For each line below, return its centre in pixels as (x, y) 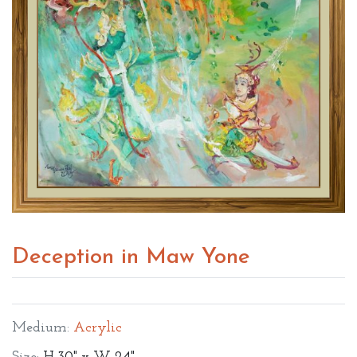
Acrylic (98, 328)
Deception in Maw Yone (131, 257)
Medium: (41, 328)
